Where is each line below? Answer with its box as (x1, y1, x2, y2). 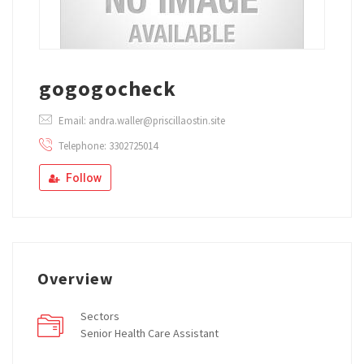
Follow (63, 171, 102, 184)
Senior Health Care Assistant (80, 325, 219, 340)
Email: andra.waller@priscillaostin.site (58, 113, 225, 128)
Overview (37, 267, 114, 288)
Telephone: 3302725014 (56, 138, 158, 153)
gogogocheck (39, 74, 177, 102)
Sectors (80, 308, 119, 323)
